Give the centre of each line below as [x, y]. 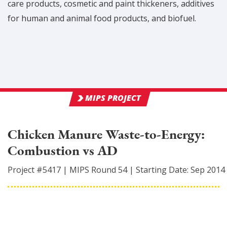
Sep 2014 [208, 170]
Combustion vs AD [63, 150]
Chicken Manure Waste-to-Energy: [106, 134]
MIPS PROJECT [113, 98]
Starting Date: [163, 170]
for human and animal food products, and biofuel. [102, 18]
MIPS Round [94, 170]
